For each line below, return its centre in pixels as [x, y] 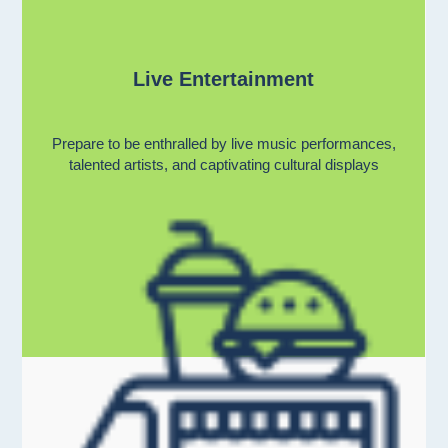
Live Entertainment [224, 79]
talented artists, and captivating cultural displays [223, 165]
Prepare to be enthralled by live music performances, [223, 144]
